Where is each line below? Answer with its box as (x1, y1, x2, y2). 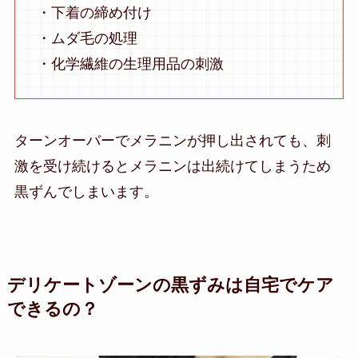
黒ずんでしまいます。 (14, 183, 158, 200)
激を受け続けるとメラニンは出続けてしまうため (14, 157, 331, 174)
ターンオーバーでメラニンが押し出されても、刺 (14, 132, 331, 149)
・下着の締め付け (36, 5, 152, 22)
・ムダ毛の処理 (36, 30, 137, 47)
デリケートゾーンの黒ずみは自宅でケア (6, 275, 334, 295)
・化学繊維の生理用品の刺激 (36, 56, 224, 73)
